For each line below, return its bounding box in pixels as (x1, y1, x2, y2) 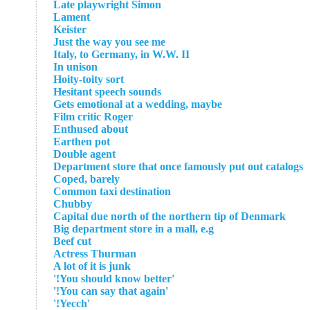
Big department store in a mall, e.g (53, 223, 214, 235)
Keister (53, 24, 86, 35)
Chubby (53, 198, 92, 210)
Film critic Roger (53, 111, 133, 122)
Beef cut (53, 235, 91, 247)
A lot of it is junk (53, 260, 131, 272)
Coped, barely (53, 173, 120, 185)
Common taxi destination (53, 185, 171, 197)
